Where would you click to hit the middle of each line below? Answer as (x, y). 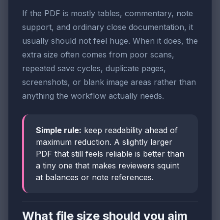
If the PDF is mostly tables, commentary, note (108, 14)
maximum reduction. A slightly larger (104, 142)
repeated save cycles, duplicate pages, (94, 69)
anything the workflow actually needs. (93, 96)
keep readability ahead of (130, 130)
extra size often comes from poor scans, (98, 55)
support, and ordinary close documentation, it (108, 27)
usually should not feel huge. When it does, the (110, 41)
